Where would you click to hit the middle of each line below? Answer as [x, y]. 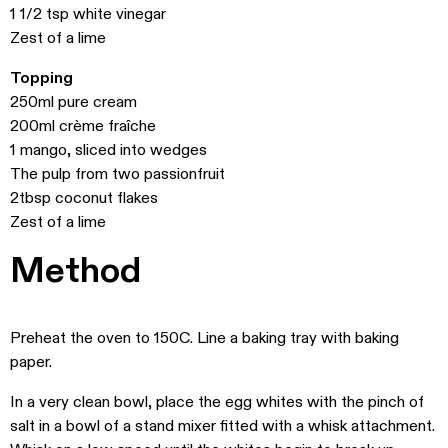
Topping [41, 78]
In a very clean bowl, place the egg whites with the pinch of [217, 402]
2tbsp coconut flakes [84, 198]
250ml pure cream [73, 102]
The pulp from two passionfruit [117, 174]
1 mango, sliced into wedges [108, 150]
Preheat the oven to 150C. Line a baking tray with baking [204, 338]
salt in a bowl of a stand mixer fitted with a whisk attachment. [222, 426]
